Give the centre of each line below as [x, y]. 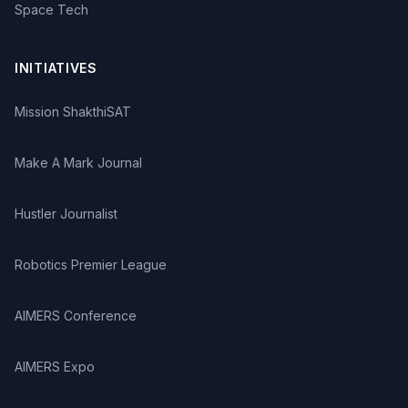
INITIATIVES [56, 68]
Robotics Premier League [91, 265]
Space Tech [51, 10]
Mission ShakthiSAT [73, 112]
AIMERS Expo [55, 367]
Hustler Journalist [66, 214]
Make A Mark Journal [78, 163]
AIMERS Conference [76, 316]
